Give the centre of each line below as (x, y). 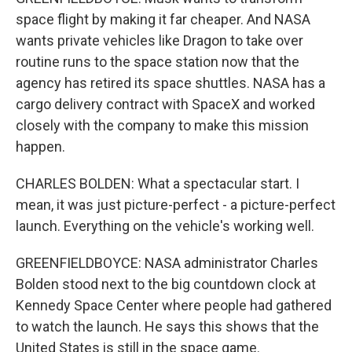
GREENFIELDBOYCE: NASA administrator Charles (167, 263)
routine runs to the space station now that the (158, 62)
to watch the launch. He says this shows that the (167, 326)
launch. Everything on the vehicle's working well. (165, 226)
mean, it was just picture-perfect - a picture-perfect (176, 205)
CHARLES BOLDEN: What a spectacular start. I (158, 183)
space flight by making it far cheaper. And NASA (163, 19)
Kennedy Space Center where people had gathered (174, 305)
